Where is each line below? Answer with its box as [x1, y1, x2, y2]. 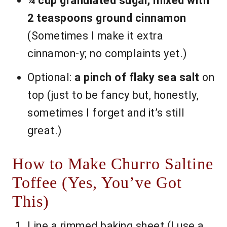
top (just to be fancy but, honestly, [27, 89, 199, 102]
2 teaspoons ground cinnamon [27, 12, 186, 25]
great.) [27, 124, 62, 137]
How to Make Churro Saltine [12, 155, 213, 173]
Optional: [27, 71, 74, 84]
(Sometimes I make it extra [27, 29, 163, 43]
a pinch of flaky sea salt [74, 71, 200, 84]
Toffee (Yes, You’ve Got [12, 174, 182, 192]
